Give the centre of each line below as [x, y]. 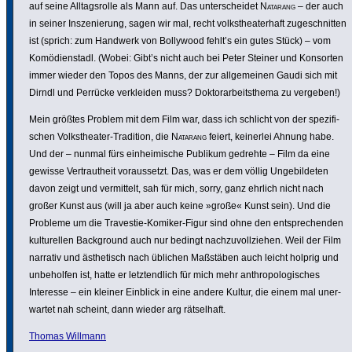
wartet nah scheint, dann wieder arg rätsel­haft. [127, 310]
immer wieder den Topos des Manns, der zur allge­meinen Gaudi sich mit [183, 76]
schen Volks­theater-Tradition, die [100, 137]
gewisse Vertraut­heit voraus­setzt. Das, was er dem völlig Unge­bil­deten [179, 172]
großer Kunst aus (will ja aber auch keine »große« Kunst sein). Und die [180, 206]
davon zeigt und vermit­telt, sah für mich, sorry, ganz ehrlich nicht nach [176, 189]
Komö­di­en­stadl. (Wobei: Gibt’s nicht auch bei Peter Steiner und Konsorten [186, 59]
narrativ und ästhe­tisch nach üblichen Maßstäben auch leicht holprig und [184, 258]
